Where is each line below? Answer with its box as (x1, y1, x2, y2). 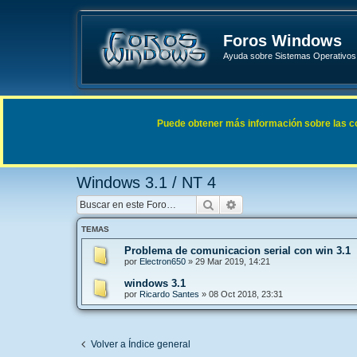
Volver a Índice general (91, 339, 190, 350)
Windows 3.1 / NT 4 (76, 174, 216, 191)
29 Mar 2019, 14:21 (195, 257, 270, 266)
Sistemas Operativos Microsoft (175, 137, 304, 147)
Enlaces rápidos (104, 113, 167, 123)
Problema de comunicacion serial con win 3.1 (124, 245, 351, 257)
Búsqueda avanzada (237, 197, 338, 211)
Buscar (214, 197, 249, 211)
